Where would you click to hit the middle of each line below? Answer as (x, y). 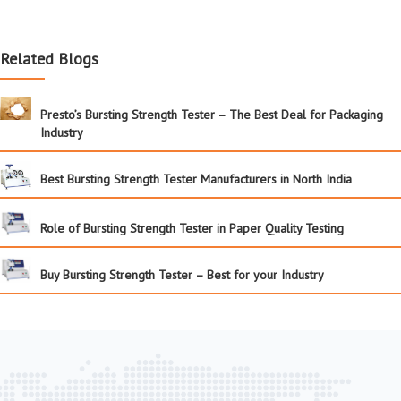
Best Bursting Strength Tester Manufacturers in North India (196, 179)
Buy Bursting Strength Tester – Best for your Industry (182, 274)
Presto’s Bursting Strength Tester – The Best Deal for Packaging (212, 114)
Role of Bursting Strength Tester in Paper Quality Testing (192, 228)
